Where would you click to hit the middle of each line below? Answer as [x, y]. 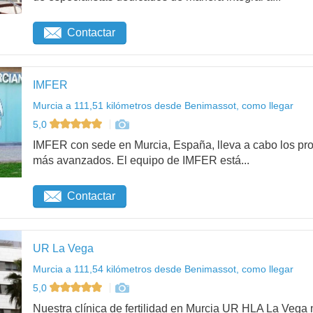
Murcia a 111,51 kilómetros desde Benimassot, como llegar [163, 106]
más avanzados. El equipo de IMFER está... [141, 160]
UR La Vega [63, 249]
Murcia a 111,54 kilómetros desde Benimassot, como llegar [163, 269]
